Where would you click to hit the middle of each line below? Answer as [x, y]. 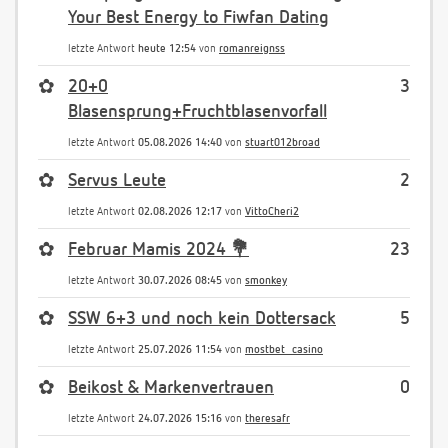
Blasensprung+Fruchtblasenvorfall [197, 112]
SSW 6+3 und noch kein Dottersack [202, 319]
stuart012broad [282, 143]
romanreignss [252, 49]
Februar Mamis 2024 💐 [158, 250]
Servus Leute [117, 181]
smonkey [266, 281]
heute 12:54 [167, 49]
